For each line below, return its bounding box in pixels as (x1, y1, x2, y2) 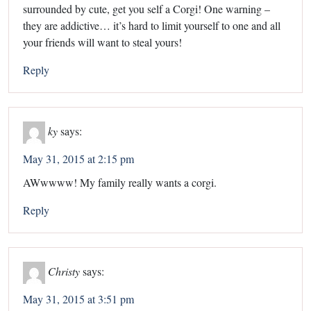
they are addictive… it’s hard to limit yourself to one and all (23, 18, 280, 33)
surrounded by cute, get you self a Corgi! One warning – (23, 1, 270, 17)
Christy (48, 263, 80, 278)
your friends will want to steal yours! (23, 35, 182, 50)
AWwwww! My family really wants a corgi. (23, 175, 217, 190)
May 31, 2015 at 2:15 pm (23, 151, 134, 167)
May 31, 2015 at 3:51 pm (23, 292, 134, 307)
